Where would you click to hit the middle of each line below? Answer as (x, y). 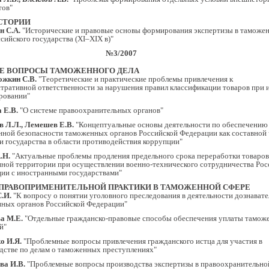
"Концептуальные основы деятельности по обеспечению (171, 125)
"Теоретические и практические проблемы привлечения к (135, 79)
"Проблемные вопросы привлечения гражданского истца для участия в (142, 241)
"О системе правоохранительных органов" (91, 110)
